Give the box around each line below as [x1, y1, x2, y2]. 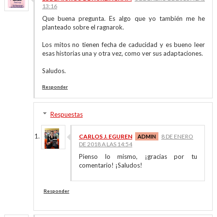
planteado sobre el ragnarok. [42, 23, 124, 31]
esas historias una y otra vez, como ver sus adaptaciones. [42, 49, 203, 57]
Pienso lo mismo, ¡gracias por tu [78, 153, 198, 160]
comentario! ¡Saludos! [78, 161, 142, 169]
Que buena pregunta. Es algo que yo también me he [42, 15, 205, 22]
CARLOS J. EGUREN [78, 133, 132, 140]
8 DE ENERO [161, 133, 193, 140]
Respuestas [50, 110, 83, 118]
